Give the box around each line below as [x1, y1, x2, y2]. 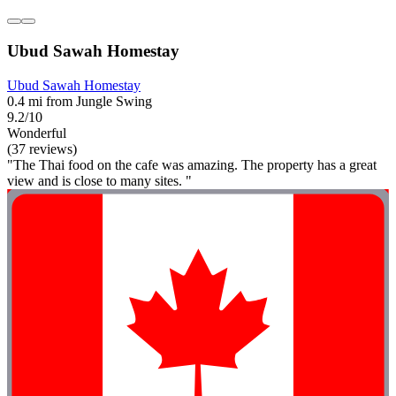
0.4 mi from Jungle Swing [7, 93, 152, 109]
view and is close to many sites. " [7, 172, 192, 188]
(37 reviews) [7, 141, 77, 156]
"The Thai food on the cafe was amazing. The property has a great [7, 156, 377, 172]
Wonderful [7, 125, 66, 141]
